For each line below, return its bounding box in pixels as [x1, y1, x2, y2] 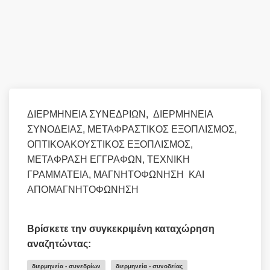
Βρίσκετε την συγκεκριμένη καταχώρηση [27, 224, 215, 234]
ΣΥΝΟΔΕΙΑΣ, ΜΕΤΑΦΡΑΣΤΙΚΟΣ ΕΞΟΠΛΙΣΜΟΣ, [27, 124, 237, 134]
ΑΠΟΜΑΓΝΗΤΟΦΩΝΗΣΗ [27, 184, 139, 195]
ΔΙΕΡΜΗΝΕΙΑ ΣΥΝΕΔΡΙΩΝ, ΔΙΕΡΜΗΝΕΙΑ [27, 109, 213, 119]
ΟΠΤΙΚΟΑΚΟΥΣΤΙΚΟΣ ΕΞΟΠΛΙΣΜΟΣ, [27, 139, 193, 149]
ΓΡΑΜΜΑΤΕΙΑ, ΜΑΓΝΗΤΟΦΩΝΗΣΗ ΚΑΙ [27, 169, 204, 180]
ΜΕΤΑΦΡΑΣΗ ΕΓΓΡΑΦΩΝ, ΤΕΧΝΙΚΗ [27, 154, 190, 165]
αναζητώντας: [27, 239, 91, 249]
